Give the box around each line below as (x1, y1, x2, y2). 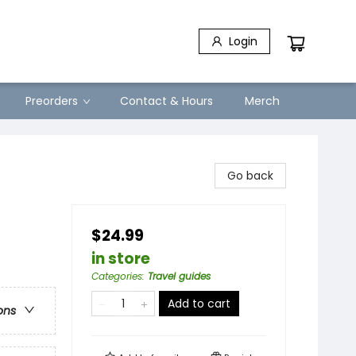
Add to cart (168, 296, 230, 311)
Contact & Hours (120, 93, 213, 109)
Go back (227, 168, 273, 184)
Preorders (25, 93, 78, 109)
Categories (91, 269, 142, 283)
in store (91, 248, 150, 269)
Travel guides (148, 269, 211, 283)
